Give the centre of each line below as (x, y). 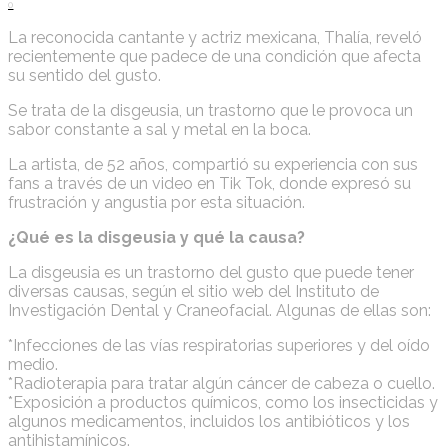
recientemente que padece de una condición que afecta (214, 56)
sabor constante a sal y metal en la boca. (159, 129)
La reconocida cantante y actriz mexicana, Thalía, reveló (215, 37)
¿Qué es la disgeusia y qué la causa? (156, 237)
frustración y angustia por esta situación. (156, 202)
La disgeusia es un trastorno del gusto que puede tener (211, 272)
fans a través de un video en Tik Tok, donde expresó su (209, 183)
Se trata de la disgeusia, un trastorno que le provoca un (210, 110)
